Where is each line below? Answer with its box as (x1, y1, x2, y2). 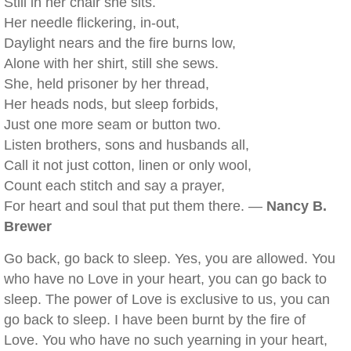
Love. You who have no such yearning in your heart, (4, 332, 327, 348)
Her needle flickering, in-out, (4, 15, 179, 31)
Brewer (4, 219, 52, 234)
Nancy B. (266, 198, 327, 214)
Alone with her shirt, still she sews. (4, 56, 219, 71)
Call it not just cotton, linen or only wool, (4, 157, 251, 173)
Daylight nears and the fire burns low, (4, 35, 236, 51)
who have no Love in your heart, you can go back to (4, 271, 327, 287)
